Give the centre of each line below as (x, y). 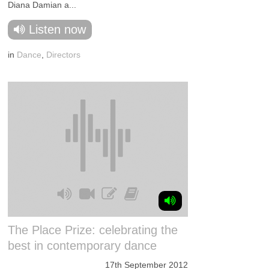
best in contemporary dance (83, 246)
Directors (64, 55)
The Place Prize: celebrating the (93, 230)
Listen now (58, 29)
